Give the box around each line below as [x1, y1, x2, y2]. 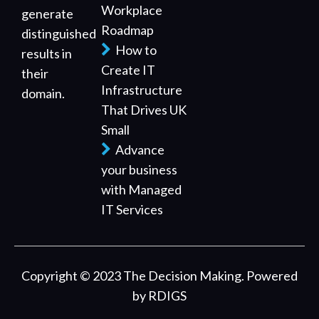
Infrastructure [101, 81, 183, 98]
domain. [21, 85, 65, 102]
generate [21, 6, 73, 22]
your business [101, 161, 178, 177]
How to [111, 41, 157, 58]
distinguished [21, 26, 96, 42]
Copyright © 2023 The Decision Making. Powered [21, 267, 298, 283]
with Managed [101, 181, 182, 197]
